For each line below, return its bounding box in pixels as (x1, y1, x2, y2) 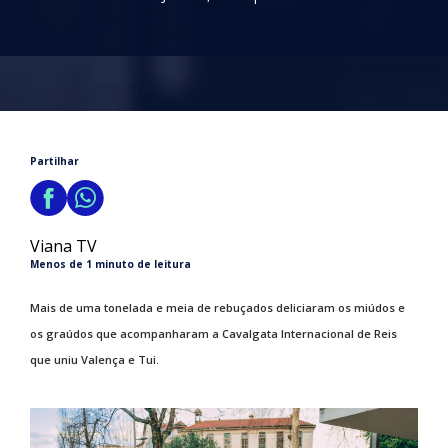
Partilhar (30, 154, 79, 168)
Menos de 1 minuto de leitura (30, 257, 191, 271)
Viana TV (30, 235, 97, 257)
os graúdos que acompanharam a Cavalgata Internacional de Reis (30, 326, 397, 341)
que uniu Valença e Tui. (30, 352, 162, 367)
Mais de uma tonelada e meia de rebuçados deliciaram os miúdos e (30, 300, 405, 315)
